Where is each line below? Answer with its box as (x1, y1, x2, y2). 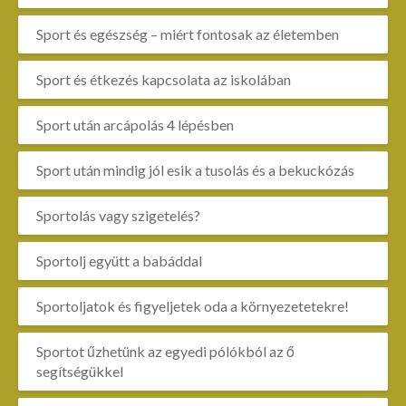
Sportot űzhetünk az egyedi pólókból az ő (36, 343, 295, 360)
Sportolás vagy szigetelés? (36, 207, 200, 224)
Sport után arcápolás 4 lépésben (36, 116, 234, 133)
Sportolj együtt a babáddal (36, 252, 202, 269)
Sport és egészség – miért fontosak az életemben (36, 25, 339, 43)
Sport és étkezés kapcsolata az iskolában (36, 71, 291, 88)
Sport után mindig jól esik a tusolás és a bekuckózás (36, 161, 354, 179)
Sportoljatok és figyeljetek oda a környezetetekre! (36, 297, 349, 314)
